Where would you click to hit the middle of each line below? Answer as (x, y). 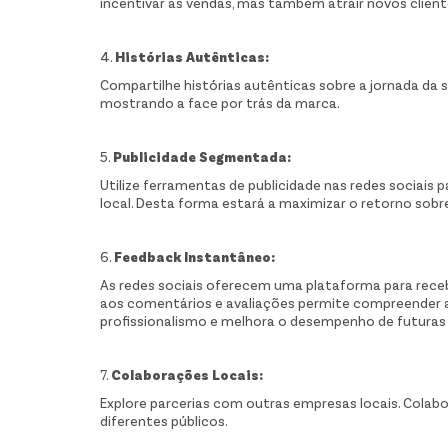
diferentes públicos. (164, 421)
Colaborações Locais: (187, 375)
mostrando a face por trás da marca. (220, 103)
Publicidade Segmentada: (202, 157)
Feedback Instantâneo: (194, 257)
